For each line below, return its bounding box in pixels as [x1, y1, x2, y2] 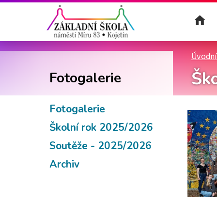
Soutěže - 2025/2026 [49, 139, 152, 153]
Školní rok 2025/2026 [49, 121, 153, 134]
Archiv [49, 157, 79, 171]
